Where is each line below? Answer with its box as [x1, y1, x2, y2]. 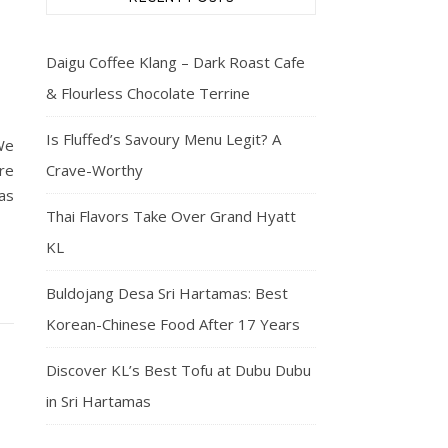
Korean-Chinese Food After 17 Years [46, 314, 300, 334]
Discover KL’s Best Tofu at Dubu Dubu [46, 360, 311, 380]
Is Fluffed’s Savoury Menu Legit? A [46, 129, 281, 149]
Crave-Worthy [46, 160, 143, 180]
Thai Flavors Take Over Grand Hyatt [46, 206, 296, 226]
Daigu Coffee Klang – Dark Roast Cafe [46, 52, 305, 72]
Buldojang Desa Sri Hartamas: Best [46, 283, 288, 303]
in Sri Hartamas [46, 391, 151, 411]
